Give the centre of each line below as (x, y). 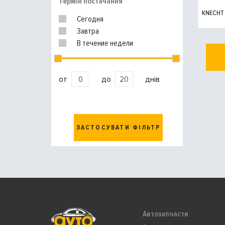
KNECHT (213, 13)
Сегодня (90, 19)
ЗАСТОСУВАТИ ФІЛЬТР (118, 128)
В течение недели (105, 43)
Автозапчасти (165, 214)
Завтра (88, 31)
